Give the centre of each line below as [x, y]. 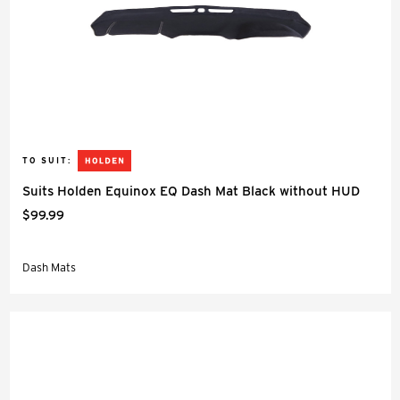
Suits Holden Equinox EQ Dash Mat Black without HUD [191, 191]
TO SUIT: [47, 160]
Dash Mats [49, 267]
